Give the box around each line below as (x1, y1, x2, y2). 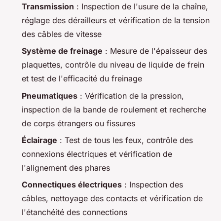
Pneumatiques (22, 90, 77, 101)
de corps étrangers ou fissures (22, 118, 135, 128)
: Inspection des (122, 180, 183, 190)
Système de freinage (22, 46, 103, 56)
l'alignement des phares (22, 162, 110, 173)
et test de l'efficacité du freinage (22, 74, 142, 84)
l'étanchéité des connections (22, 207, 127, 218)
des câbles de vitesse (22, 29, 102, 39)
